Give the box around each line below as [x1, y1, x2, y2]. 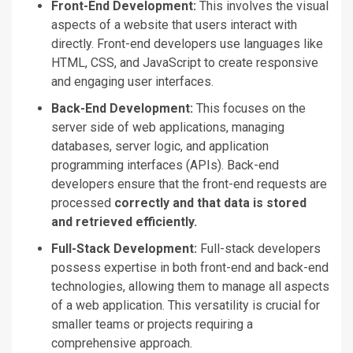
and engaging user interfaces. [51, 73, 214, 89]
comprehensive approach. [51, 335, 192, 351]
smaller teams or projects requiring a [51, 316, 253, 332]
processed [51, 195, 114, 210]
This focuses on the [196, 100, 306, 116]
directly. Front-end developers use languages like [51, 35, 323, 51]
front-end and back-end [197, 259, 329, 275]
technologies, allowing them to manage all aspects [51, 278, 329, 294]
